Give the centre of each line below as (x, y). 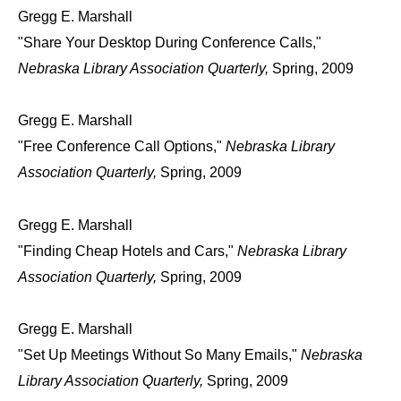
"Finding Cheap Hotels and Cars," (128, 251)
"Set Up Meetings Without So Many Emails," (159, 355)
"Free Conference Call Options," (122, 147)
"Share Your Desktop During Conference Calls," (170, 42)
